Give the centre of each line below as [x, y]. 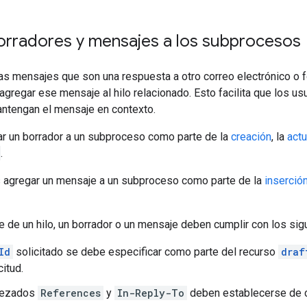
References [71, 293]
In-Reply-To [151, 293]
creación [251, 136]
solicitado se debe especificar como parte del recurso [146, 251]
